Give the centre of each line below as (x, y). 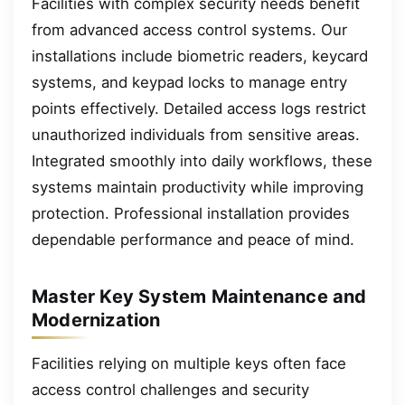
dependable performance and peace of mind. (193, 240)
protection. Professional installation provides (191, 214)
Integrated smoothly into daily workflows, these (202, 161)
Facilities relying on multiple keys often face (189, 364)
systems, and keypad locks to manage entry (189, 83)
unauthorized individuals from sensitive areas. (196, 135)
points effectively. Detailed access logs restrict (199, 109)
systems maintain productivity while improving (198, 188)
